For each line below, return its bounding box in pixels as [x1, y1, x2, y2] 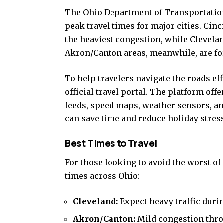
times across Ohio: [65, 170, 140, 181]
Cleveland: [73, 196, 118, 206]
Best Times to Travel [65, 136, 158, 150]
